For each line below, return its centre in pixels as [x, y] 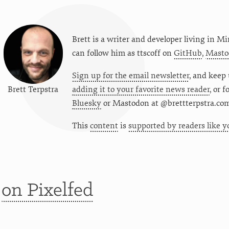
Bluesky [86, 103]
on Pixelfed [47, 191]
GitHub [188, 53]
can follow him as [104, 53]
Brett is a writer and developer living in [144, 39]
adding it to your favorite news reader [141, 89]
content [104, 125]
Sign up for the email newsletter [130, 75]
